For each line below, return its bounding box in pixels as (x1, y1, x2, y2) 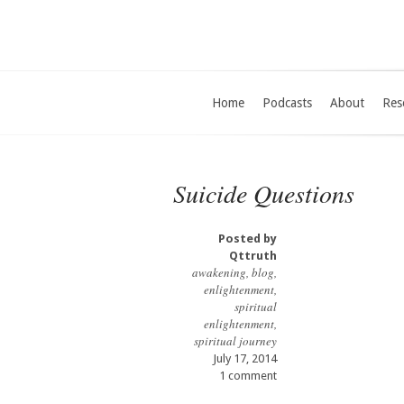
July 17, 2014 (213, 352, 277, 365)
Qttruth (229, 249, 277, 262)
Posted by (218, 232, 277, 245)
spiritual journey (194, 333, 277, 349)
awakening (192, 264, 246, 280)
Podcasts (262, 96, 312, 110)
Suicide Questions (173, 176, 354, 210)
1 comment (219, 369, 277, 382)
